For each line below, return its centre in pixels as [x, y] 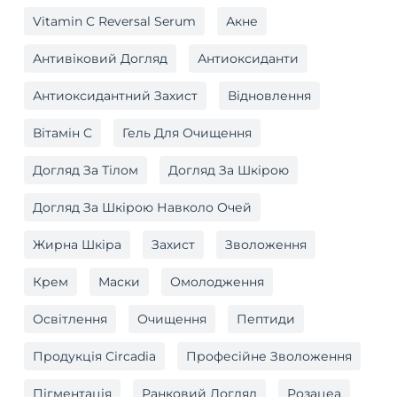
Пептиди [265, 319]
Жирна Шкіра [77, 245]
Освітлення [70, 319]
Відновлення [269, 96]
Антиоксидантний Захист [115, 96]
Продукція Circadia [94, 357]
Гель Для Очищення [187, 133]
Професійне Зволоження [269, 357]
